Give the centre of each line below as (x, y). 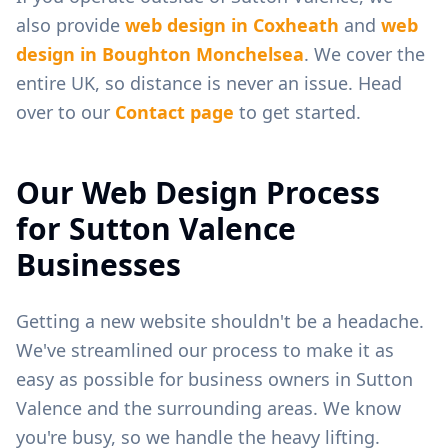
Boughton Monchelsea (203, 53)
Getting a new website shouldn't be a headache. (220, 320)
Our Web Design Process (198, 192)
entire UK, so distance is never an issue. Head (209, 82)
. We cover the (364, 53)
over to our (65, 111)
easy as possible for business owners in (186, 378)
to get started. (297, 111)
